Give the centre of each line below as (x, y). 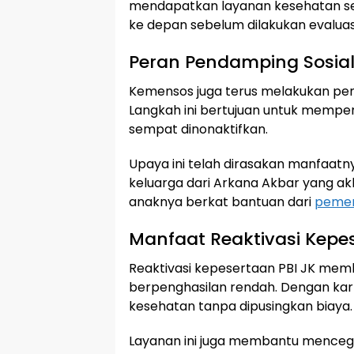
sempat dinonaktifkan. (198, 129)
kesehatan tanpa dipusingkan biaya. (241, 306)
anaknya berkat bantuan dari (222, 202)
